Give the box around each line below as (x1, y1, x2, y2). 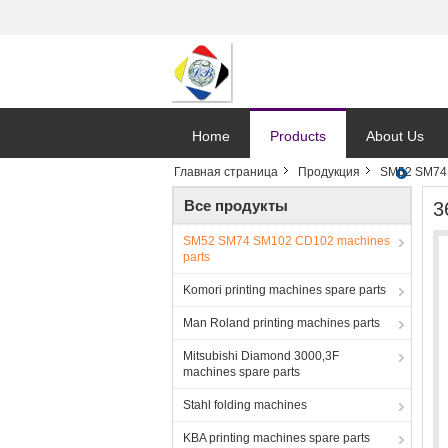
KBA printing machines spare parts (183, 431, 370, 445)
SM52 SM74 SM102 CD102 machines (183, 234, 390, 248)
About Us (366, 128, 424, 144)
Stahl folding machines (183, 398, 307, 412)
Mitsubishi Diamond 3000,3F (183, 349, 339, 363)
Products (270, 128, 326, 144)
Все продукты (184, 197, 288, 214)
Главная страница (174, 165, 278, 179)
